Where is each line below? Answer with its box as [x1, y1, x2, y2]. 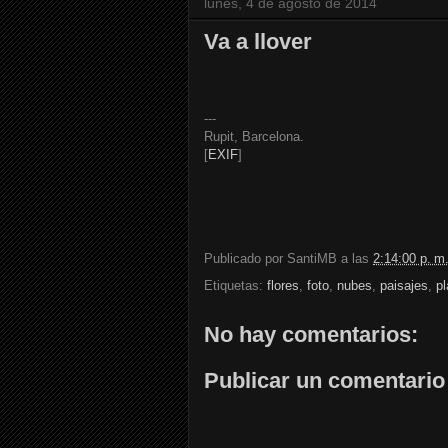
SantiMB [287, 251, 337, 267]
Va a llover [204, 29, 312, 55]
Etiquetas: [204, 278, 267, 294]
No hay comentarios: [204, 322, 418, 348]
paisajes [380, 278, 428, 294]
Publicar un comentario [204, 367, 445, 393]
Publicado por [204, 251, 287, 267]
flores [267, 278, 299, 294]
